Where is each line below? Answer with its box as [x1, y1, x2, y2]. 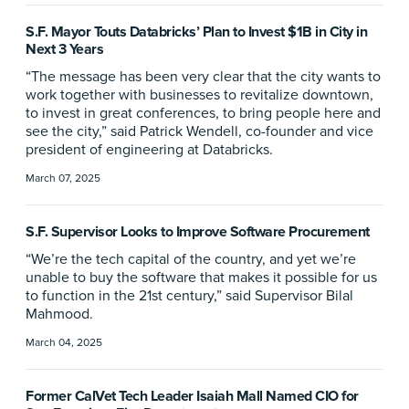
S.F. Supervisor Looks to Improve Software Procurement [26, 223, 370, 241]
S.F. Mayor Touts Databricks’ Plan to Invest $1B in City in [26, 23, 367, 41]
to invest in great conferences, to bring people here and [26, 104, 381, 122]
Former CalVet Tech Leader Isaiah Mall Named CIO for [26, 387, 359, 405]
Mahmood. [26, 305, 93, 323]
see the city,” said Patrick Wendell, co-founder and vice [26, 122, 373, 141]
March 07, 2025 [26, 172, 100, 185]
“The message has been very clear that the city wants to [26, 68, 381, 86]
